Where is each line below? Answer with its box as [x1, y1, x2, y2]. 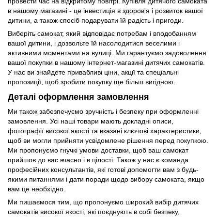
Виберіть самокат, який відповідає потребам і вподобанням [8, 30, 196, 38]
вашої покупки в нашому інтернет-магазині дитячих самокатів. [8, 59, 205, 67]
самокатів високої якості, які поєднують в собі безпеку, [8, 207, 180, 216]
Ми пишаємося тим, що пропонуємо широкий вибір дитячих [8, 198, 199, 206]
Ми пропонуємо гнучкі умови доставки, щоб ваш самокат [8, 146, 188, 154]
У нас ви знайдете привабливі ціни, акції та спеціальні [8, 68, 179, 77]
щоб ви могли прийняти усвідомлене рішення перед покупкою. [8, 136, 208, 144]
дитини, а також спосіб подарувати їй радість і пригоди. [8, 16, 184, 25]
